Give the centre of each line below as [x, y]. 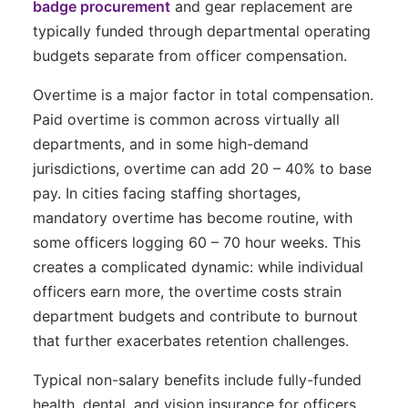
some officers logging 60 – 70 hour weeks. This [197, 242]
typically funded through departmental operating [202, 31]
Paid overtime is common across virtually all [186, 119]
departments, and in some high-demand [171, 143]
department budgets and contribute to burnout [195, 316]
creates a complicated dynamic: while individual [198, 266]
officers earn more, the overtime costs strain [187, 291]
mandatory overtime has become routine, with [193, 217]
